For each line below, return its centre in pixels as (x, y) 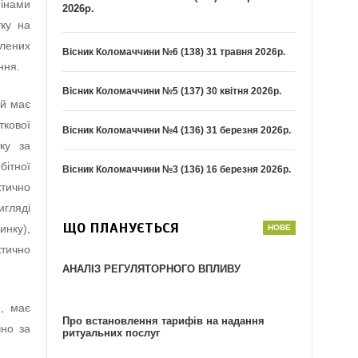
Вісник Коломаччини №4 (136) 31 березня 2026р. (177, 131)
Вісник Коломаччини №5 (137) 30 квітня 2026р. (172, 91)
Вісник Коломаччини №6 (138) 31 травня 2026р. (174, 52)
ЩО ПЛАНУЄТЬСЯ (121, 228)
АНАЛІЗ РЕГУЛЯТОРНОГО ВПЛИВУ (152, 269)
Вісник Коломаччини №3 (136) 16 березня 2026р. (177, 170)
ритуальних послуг (111, 333)
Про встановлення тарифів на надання (164, 321)
